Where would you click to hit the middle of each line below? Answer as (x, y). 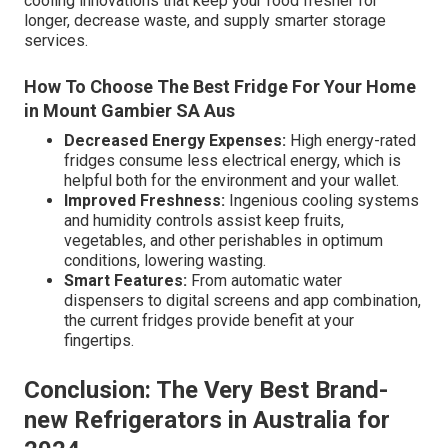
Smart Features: (125, 280)
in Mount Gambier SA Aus (129, 110)
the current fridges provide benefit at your (209, 320)
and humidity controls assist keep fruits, (204, 220)
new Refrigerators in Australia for (207, 419)
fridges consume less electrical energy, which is (232, 160)
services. (56, 40)
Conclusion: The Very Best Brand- (206, 389)
